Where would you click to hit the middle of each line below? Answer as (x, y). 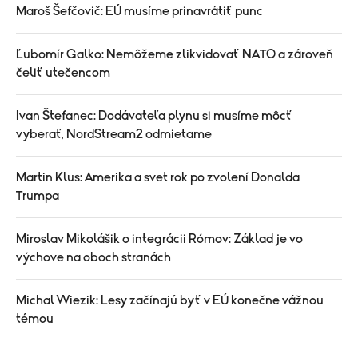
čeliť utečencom (63, 73)
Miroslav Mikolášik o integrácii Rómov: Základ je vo (159, 239)
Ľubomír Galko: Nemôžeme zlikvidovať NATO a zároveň (175, 54)
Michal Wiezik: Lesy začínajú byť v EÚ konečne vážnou (170, 300)
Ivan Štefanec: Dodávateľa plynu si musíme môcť (154, 116)
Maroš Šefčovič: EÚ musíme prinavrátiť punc (139, 11)
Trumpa (38, 196)
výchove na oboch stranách (93, 257)
